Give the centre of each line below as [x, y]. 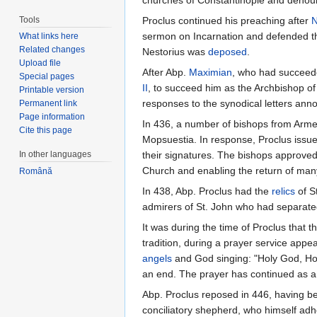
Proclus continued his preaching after [227, 21]
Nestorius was [175, 52]
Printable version [52, 90]
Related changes [52, 50]
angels [157, 259]
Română [36, 172]
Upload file [40, 63]
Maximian [211, 73]
